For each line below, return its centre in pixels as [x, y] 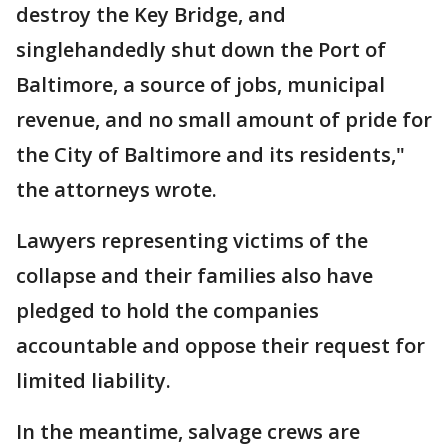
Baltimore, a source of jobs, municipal [200, 84]
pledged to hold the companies [167, 310]
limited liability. [93, 380]
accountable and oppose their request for [220, 345]
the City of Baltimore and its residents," [210, 154]
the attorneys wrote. [116, 189]
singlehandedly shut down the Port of [201, 49]
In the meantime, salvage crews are [188, 431]
